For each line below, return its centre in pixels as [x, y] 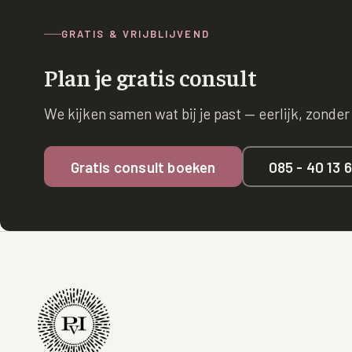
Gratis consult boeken [143, 167]
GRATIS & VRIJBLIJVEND [136, 34]
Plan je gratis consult [150, 77]
